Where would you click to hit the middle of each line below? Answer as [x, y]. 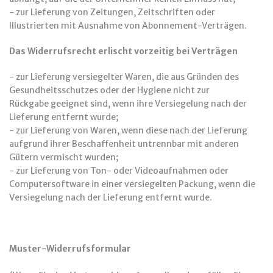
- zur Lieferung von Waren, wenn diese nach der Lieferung [128, 130]
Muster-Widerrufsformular [70, 249]
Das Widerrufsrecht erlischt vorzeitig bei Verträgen [123, 51]
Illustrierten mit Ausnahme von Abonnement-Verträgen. [128, 26]
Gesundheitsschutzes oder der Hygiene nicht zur [109, 90]
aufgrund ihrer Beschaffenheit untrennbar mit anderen [124, 144]
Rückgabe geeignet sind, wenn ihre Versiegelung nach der [128, 104]
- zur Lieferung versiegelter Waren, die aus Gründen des [124, 77]
